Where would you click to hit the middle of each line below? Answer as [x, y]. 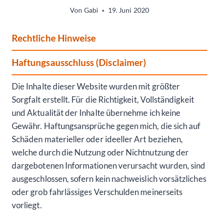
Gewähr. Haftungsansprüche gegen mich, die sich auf [106, 126]
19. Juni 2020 [128, 11]
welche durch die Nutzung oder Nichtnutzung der [100, 153]
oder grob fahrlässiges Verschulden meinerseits [97, 192]
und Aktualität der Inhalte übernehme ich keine [96, 113]
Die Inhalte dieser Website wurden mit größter [96, 87]
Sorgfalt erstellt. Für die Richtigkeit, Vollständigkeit [103, 100]
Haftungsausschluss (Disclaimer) [79, 62]
